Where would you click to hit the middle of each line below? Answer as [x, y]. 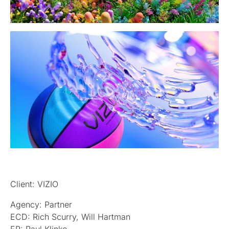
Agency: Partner [41, 205]
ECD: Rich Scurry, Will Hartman [70, 217]
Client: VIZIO [34, 184]
